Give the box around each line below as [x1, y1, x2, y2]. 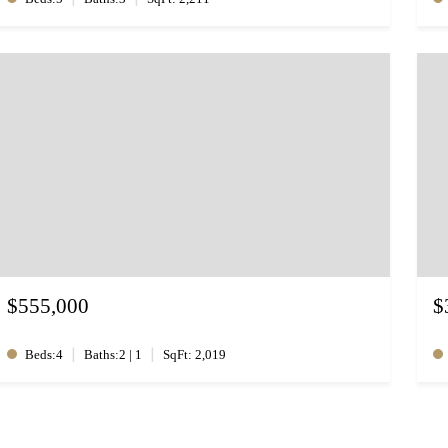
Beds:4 [25, 347, 64, 363]
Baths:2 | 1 [84, 347, 143, 363]
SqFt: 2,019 [163, 347, 227, 363]
